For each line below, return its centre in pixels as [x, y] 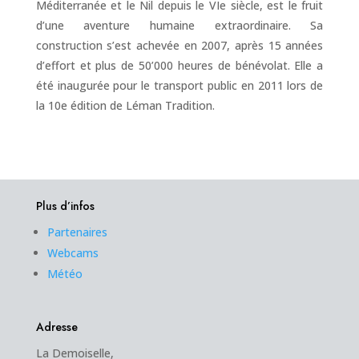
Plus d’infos [65, 206]
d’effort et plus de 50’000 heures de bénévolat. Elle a [179, 66]
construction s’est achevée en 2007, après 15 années [179, 46]
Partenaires [77, 232]
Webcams [73, 253]
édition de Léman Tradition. [142, 106]
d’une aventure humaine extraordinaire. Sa [179, 26]
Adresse [56, 327]
